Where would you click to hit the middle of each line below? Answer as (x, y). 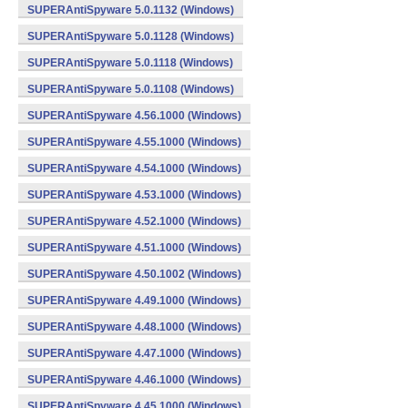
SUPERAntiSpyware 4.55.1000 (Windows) (134, 142)
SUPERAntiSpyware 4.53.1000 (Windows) (134, 195)
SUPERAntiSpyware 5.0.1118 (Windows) (130, 63)
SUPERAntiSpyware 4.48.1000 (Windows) (134, 327)
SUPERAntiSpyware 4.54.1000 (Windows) (134, 168)
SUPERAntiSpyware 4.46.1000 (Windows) (134, 380)
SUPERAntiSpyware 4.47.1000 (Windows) (134, 353)
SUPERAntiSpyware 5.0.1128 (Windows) (131, 36)
